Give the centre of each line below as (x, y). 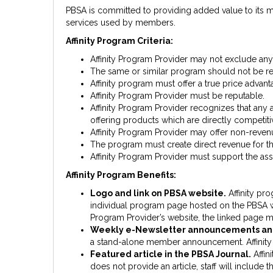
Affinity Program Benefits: (121, 175)
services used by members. (121, 23)
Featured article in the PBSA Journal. (171, 254)
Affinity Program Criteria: (119, 41)
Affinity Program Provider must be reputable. (177, 96)
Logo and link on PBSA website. (158, 193)
